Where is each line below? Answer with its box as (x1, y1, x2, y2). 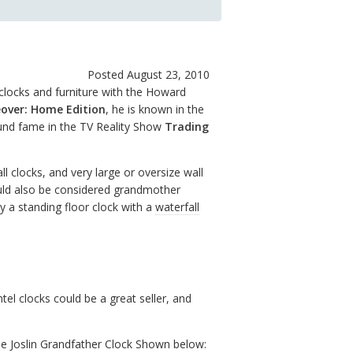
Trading (165, 118, 209, 134)
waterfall (155, 199, 199, 214)
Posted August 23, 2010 (87, 66, 210, 82)
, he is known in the (106, 101, 204, 117)
